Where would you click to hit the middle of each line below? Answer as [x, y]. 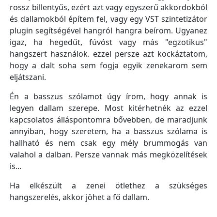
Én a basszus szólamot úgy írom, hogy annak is [108, 96]
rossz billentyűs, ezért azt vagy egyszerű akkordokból [108, 7]
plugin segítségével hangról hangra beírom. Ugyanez [108, 31]
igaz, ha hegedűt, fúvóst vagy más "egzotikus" [108, 42]
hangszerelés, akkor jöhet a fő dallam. [79, 197]
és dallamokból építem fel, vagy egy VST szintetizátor [108, 19]
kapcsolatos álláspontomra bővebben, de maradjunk [108, 120]
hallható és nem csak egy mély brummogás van [108, 143]
